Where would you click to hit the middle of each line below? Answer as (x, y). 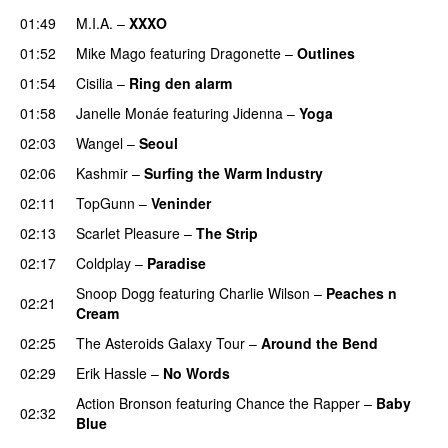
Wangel (99, 142)
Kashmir (102, 172)
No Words (196, 372)
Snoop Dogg (115, 292)
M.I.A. (94, 22)
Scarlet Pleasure (128, 232)
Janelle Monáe (122, 112)
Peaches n (361, 292)
